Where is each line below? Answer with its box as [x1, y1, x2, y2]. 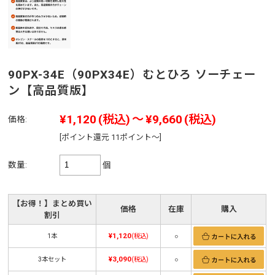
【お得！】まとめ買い [12, 198, 93, 208]
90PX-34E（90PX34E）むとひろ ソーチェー [8, 67, 257, 82]
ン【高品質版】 [8, 83, 95, 98]
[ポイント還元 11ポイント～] [60, 132, 162, 142]
